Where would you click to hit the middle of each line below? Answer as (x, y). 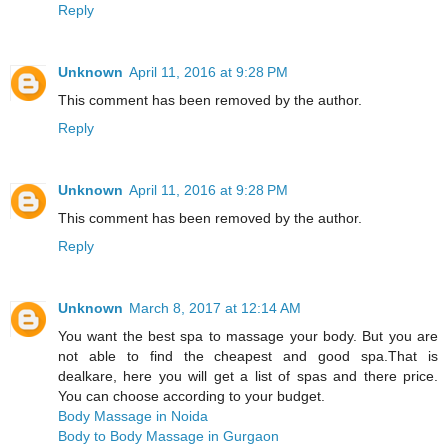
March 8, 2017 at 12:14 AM (215, 307)
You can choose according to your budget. (191, 395)
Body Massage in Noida (133, 415)
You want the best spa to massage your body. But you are (248, 335)
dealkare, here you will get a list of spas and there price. (248, 375)
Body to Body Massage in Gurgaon (168, 435)
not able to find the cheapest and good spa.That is (248, 355)
